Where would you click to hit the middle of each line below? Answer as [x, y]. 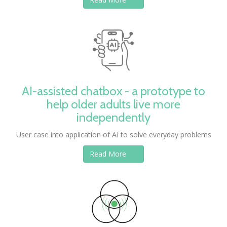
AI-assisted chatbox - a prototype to [113, 91]
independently [113, 117]
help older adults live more [113, 104]
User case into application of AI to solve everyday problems [113, 135]
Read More [109, 154]
